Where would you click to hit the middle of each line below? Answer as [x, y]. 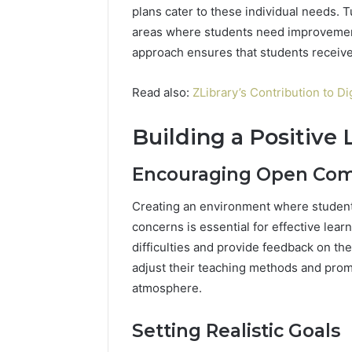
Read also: [162, 92]
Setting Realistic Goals [236, 330]
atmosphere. [167, 288]
